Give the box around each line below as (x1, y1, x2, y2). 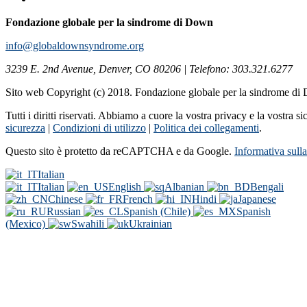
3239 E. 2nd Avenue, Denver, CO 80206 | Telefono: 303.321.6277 (5, 62, 293, 75)
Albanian (164, 180, 207, 193)
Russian (47, 205, 84, 217)
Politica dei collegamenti (153, 121, 259, 134)
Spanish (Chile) (123, 205, 193, 217)
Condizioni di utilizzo (53, 121, 146, 134)
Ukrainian (129, 217, 172, 230)
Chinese (48, 193, 86, 205)
